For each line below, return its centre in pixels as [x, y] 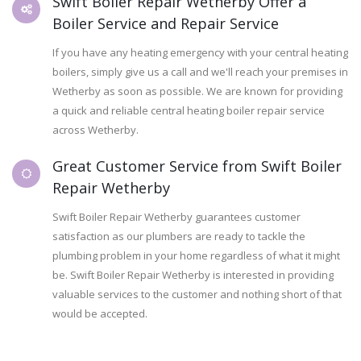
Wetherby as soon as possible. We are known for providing [197, 91]
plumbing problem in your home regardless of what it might [196, 256]
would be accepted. [100, 314]
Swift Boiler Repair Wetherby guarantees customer [176, 217]
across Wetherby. [95, 130]
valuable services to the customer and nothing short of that [197, 295]
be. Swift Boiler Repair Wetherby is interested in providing [193, 275]
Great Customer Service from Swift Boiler [197, 166]
